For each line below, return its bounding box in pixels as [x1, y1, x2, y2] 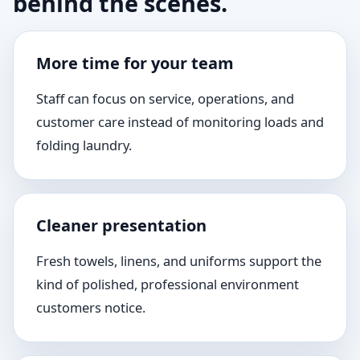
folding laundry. [36, 136, 132, 154]
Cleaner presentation [36, 215, 207, 236]
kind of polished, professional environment [36, 275, 299, 293]
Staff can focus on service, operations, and [36, 89, 294, 108]
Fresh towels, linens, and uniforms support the [36, 252, 321, 270]
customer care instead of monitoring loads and [36, 112, 324, 131]
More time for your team [36, 52, 234, 74]
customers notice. [36, 298, 145, 317]
